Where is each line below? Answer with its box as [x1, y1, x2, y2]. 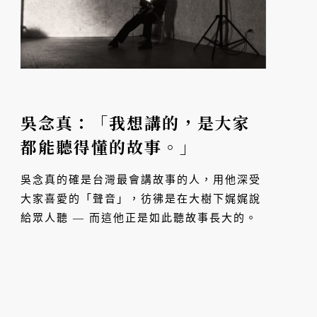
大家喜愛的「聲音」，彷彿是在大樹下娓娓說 [21, 193, 262, 205]
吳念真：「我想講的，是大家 [21, 111, 251, 135]
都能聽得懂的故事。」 [21, 135, 198, 159]
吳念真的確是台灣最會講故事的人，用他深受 [21, 174, 262, 186]
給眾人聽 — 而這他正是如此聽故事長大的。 [21, 212, 258, 224]
